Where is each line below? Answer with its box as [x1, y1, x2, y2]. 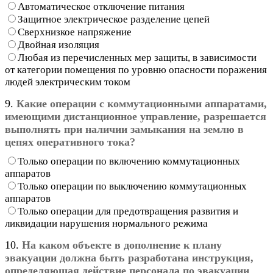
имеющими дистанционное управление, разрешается [5, 110, 266, 122]
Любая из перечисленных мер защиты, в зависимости [18, 51, 257, 63]
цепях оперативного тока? [5, 135, 135, 148]
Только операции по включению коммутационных [18, 155, 240, 167]
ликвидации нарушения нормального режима [5, 217, 208, 229]
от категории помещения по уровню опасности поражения [5, 63, 267, 76]
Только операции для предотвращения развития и [18, 205, 238, 217]
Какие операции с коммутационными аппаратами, [16, 97, 267, 110]
